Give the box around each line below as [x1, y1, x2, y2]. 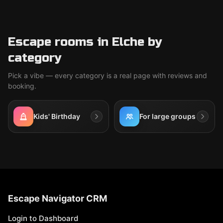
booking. [8, 82, 36, 90]
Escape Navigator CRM [8, 193, 107, 204]
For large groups [139, 112, 196, 120]
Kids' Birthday [33, 112, 80, 120]
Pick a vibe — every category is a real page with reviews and [8, 71, 207, 80]
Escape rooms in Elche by [8, 35, 162, 49]
